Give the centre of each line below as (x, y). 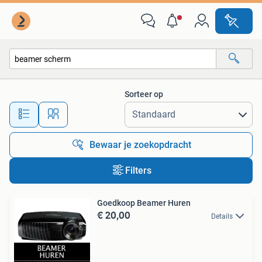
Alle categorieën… (53, 84)
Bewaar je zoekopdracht (140, 145)
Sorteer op (144, 94)
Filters (138, 170)
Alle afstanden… (123, 109)
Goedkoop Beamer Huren (144, 203)
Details (222, 216)
